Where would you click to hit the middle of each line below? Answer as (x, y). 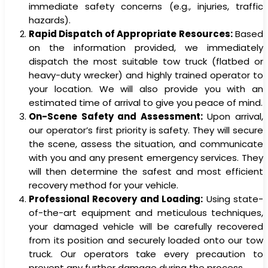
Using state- (233, 199)
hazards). (50, 20)
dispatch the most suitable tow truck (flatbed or (146, 61)
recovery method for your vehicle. (103, 185)
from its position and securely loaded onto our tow (146, 240)
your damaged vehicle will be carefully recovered (146, 226)
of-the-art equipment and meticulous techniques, (146, 212)
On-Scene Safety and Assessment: (116, 116)
